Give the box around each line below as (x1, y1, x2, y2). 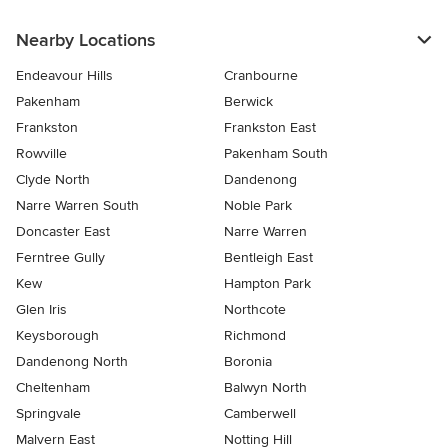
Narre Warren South (16, 197, 139, 215)
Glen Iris (16, 301, 67, 319)
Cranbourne (224, 67, 298, 85)
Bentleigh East (224, 249, 313, 267)
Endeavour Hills (16, 67, 113, 85)
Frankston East (224, 119, 316, 137)
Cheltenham (16, 379, 90, 397)
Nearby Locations (16, 29, 155, 52)
